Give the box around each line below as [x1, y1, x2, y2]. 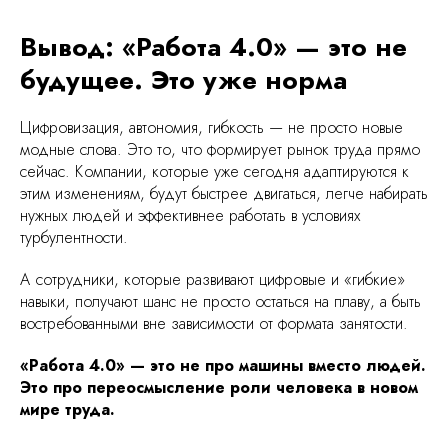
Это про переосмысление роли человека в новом [20, 375, 418, 399]
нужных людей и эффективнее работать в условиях [20, 203, 361, 227]
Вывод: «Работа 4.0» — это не [20, 27, 407, 66]
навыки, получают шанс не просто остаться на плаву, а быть [20, 289, 421, 313]
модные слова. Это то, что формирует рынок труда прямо [20, 137, 420, 161]
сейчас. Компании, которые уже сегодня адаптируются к [20, 159, 409, 183]
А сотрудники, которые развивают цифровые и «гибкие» [20, 267, 405, 291]
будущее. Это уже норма [20, 60, 347, 99]
